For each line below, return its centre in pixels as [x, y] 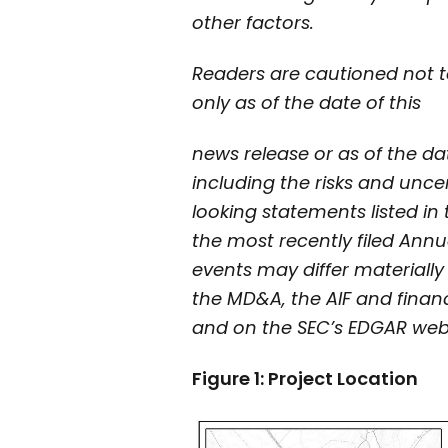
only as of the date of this [306, 103]
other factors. [253, 23]
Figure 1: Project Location [305, 379]
